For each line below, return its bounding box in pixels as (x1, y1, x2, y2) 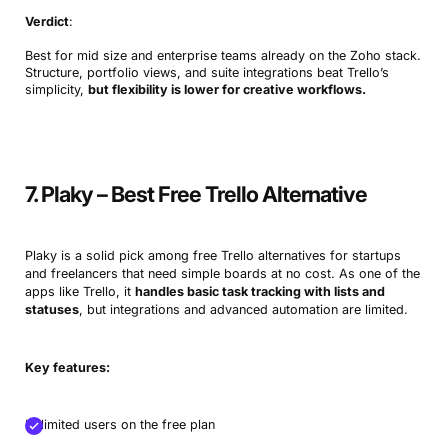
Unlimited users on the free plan (24, 416, 215, 432)
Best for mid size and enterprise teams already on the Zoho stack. (24, 47, 421, 63)
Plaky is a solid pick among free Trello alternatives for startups (24, 247, 401, 263)
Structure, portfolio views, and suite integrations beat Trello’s (24, 64, 389, 80)
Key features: (24, 359, 110, 375)
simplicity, (24, 81, 88, 97)
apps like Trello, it (24, 283, 135, 299)
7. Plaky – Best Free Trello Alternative (24, 180, 367, 207)
